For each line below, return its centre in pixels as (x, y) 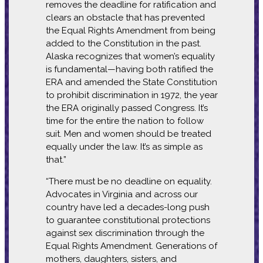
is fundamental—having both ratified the (129, 69)
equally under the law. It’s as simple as (124, 146)
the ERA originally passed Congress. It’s (127, 108)
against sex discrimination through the (125, 233)
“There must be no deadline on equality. (129, 181)
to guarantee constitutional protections (128, 220)
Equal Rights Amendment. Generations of (131, 246)
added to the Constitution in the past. (123, 43)
